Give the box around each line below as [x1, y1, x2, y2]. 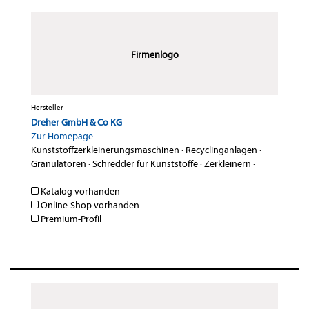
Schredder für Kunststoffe [92, 158, 198, 170]
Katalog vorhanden [39, 186, 120, 198]
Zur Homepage [31, 130, 93, 143]
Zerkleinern [204, 158, 251, 170]
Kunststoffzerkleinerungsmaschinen [31, 144, 179, 157]
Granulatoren [31, 158, 86, 170]
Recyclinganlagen [186, 144, 257, 157]
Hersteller [31, 103, 63, 112]
